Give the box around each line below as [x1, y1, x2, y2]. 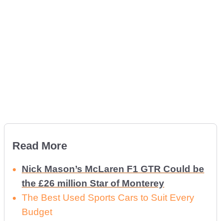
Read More [12, 140, 67, 152]
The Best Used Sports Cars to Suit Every [22, 192, 194, 203]
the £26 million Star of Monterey [22, 178, 164, 189]
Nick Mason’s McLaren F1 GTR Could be [22, 164, 204, 175]
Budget [22, 207, 52, 218]
